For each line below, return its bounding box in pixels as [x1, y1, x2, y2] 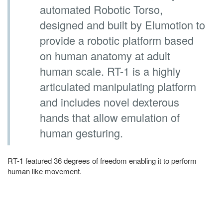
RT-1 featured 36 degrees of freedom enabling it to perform [7, 155, 197, 166]
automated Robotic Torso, [40, 1, 163, 17]
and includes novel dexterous [40, 94, 179, 110]
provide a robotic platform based [40, 32, 194, 48]
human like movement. [7, 165, 82, 176]
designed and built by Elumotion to [40, 16, 205, 32]
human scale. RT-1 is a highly [40, 63, 181, 79]
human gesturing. [40, 124, 123, 140]
